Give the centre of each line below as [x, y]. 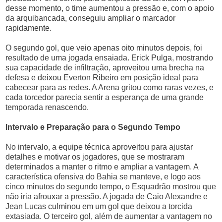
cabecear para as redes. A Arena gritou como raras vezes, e [110, 87]
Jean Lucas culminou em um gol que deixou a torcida [99, 206]
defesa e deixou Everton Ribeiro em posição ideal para [102, 78]
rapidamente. [29, 28]
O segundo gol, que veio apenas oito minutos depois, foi [104, 48]
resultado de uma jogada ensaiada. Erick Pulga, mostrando [110, 58]
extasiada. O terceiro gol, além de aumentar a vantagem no [109, 216]
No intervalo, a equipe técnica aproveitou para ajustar [99, 147]
